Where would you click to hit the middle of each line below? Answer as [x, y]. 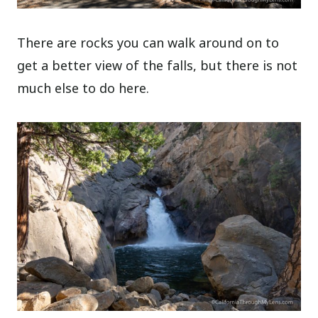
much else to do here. [83, 88]
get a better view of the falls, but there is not [158, 65]
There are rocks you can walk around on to [148, 42]
